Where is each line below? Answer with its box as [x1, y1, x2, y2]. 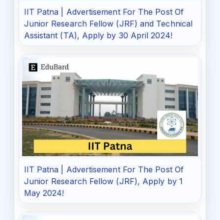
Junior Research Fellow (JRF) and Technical [24, 19, 193, 29]
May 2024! [24, 188, 64, 198]
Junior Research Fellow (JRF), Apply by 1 [24, 176, 183, 187]
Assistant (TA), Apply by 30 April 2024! [24, 30, 172, 41]
